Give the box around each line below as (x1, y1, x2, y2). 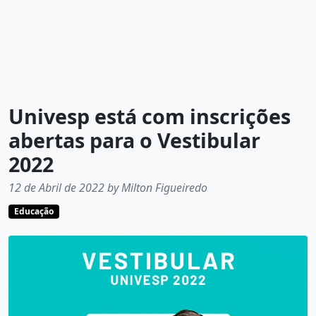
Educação (13, 205, 54, 218)
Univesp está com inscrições (8, 102, 291, 130)
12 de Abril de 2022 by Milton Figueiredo (8, 180, 207, 196)
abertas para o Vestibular (8, 126, 260, 154)
